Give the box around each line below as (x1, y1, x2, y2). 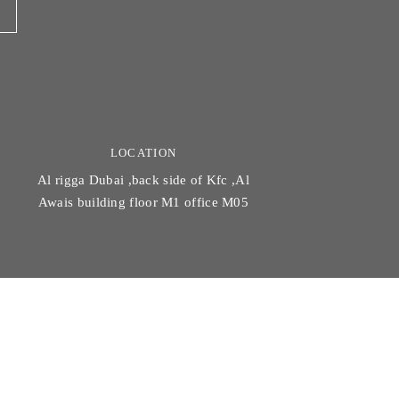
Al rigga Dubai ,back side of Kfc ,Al (37, 172, 249, 187)
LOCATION (110, 145, 177, 159)
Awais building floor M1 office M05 (37, 194, 249, 209)
